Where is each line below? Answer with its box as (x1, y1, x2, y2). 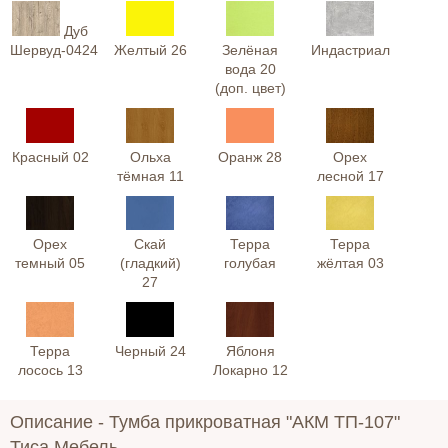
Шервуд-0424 (10, 41, 98, 58)
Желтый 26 (113, 41, 187, 58)
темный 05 (15, 255, 85, 272)
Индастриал (310, 41, 390, 58)
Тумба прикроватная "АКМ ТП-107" (109, 412, 400, 433)
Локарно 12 (212, 362, 288, 379)
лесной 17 (316, 167, 384, 184)
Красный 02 (11, 148, 89, 165)
